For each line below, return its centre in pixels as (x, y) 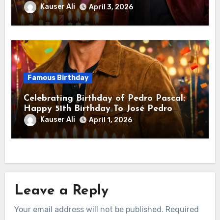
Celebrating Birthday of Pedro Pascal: (104, 99)
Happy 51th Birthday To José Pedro (98, 109)
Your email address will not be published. (89, 210)
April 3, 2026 (111, 7)
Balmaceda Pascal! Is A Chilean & (94, 119)
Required (182, 210)
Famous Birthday (58, 78)
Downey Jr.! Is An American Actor (93, 6)
